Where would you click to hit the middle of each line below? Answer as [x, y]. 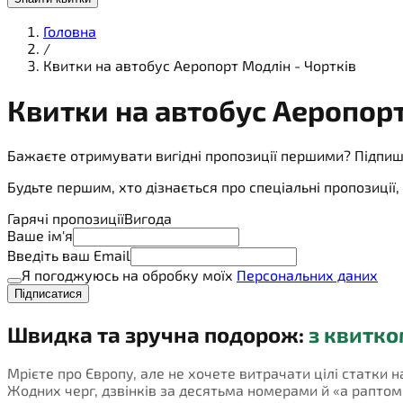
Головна [70, 31]
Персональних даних [307, 274]
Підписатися [48, 293]
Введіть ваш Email [69, 255]
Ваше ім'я [40, 235]
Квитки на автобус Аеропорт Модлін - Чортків [200, 65]
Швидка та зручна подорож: [158, 334]
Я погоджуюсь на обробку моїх [129, 274]
